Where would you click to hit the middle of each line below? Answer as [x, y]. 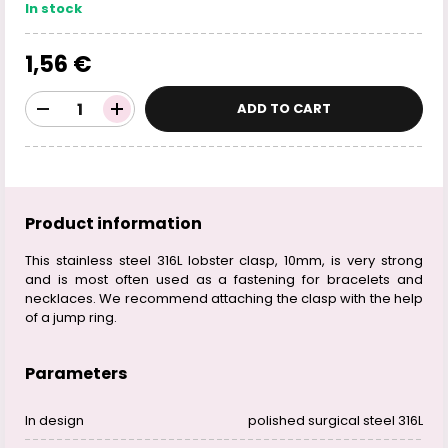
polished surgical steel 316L [335, 420]
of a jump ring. [71, 317]
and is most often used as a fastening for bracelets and [224, 279]
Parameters [76, 373]
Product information [113, 223]
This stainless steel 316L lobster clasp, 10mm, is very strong [224, 260]
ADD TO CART [284, 108]
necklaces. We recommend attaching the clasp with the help [224, 298]
